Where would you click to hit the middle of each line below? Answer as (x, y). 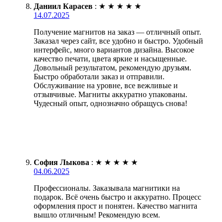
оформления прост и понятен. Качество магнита (115, 206)
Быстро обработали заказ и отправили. (99, 76)
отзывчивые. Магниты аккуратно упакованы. (111, 94)
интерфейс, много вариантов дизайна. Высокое (114, 50)
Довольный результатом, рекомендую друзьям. (112, 67)
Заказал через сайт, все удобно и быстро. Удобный (118, 41)
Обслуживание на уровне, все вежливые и (106, 85)
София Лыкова (61, 162)
